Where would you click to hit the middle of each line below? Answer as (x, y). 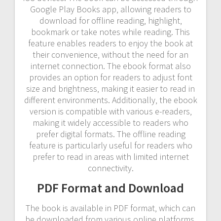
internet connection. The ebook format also (110, 66)
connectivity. (110, 168)
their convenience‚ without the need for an (110, 54)
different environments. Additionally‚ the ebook (110, 100)
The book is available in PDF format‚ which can (110, 208)
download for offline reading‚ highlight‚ (110, 20)
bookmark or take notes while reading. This (110, 32)
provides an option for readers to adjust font (110, 77)
